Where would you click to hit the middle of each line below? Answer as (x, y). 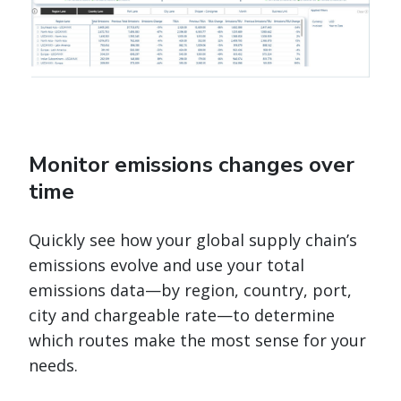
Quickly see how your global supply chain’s (193, 239)
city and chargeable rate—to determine (182, 315)
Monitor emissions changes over (192, 164)
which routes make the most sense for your (197, 340)
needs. (55, 365)
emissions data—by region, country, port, (190, 290)
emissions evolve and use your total (166, 264)
